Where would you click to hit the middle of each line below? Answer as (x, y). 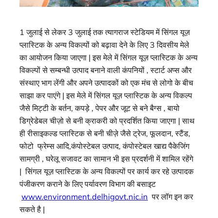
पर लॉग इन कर (171, 197)
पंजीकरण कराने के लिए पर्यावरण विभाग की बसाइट (88, 184)
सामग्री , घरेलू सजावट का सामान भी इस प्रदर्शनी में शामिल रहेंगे (106, 159)
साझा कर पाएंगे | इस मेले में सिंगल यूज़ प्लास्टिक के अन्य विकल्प (106, 96)
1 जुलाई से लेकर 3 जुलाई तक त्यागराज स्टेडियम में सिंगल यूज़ (105, 32)
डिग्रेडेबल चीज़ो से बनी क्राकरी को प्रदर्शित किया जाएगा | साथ (107, 121)
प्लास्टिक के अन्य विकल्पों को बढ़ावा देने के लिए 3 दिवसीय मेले (104, 45)
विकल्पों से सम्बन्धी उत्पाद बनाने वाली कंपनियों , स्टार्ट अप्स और (106, 70)
